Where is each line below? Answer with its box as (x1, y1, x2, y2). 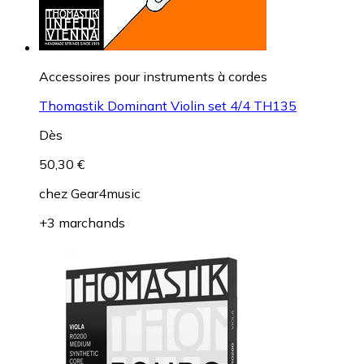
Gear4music (71, 184, 141, 201)
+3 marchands (39, 214, 125, 231)
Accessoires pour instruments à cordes (39, 67, 267, 84)
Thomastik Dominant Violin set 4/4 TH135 (39, 97, 297, 114)
